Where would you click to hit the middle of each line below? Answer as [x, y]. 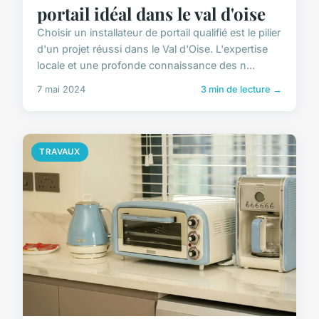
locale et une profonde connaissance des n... [146, 65]
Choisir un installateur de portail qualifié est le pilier [159, 32]
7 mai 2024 [61, 89]
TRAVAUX [60, 151]
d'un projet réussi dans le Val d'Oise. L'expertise [152, 48]
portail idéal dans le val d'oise [151, 13]
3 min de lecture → [241, 89]
